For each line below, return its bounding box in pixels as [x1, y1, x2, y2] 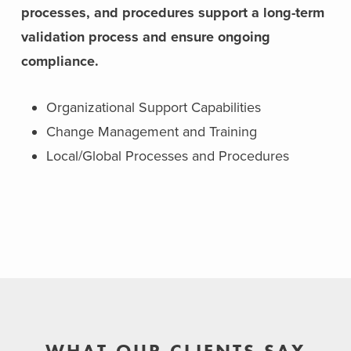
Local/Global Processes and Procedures [45, 147, 289, 165]
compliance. [20, 52, 99, 70]
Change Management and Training [45, 123, 257, 140]
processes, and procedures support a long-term [20, 4, 324, 21]
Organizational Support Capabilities [45, 99, 261, 116]
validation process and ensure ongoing [20, 28, 270, 45]
